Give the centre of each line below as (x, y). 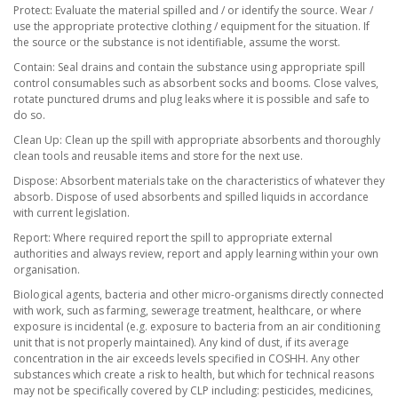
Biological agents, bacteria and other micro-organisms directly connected (199, 295)
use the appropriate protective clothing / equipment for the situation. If (191, 26)
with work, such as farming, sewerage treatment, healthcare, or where (187, 310)
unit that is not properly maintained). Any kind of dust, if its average (181, 342)
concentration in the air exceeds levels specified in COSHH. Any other (187, 358)
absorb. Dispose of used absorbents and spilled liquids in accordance (191, 197)
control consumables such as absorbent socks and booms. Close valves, (196, 83)
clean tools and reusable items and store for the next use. (158, 156)
